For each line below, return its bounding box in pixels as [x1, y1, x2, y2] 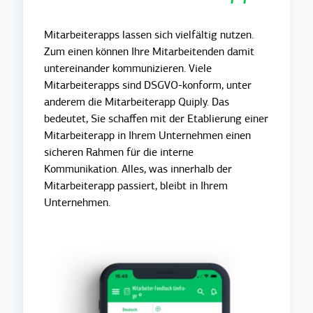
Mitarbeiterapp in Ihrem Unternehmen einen [44, 128, 252, 143]
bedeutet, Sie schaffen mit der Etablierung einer [44, 111, 269, 126]
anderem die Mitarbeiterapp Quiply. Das [44, 94, 230, 109]
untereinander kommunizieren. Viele [44, 61, 212, 75]
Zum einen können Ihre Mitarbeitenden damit [44, 44, 255, 59]
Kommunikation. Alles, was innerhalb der [44, 161, 233, 176]
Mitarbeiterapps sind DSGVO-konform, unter [44, 78, 252, 92]
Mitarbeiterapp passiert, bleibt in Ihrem [44, 178, 228, 193]
